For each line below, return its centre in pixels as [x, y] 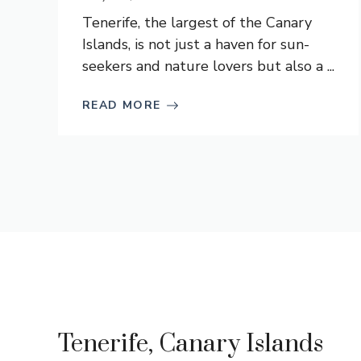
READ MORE [122, 105]
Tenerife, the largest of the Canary [197, 23]
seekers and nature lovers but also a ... [208, 66]
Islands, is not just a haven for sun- [196, 44]
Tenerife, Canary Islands [191, 344]
